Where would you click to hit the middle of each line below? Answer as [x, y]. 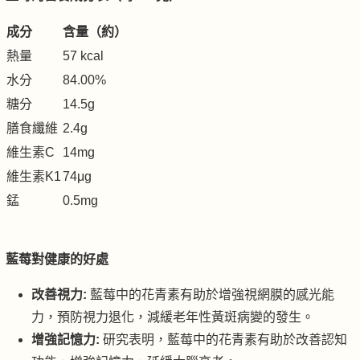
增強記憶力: [65, 340]
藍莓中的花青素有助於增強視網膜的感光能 [211, 295]
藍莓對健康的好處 [57, 260]
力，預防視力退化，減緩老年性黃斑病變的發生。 [173, 317]
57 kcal [83, 56]
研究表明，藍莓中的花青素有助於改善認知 [223, 340]
